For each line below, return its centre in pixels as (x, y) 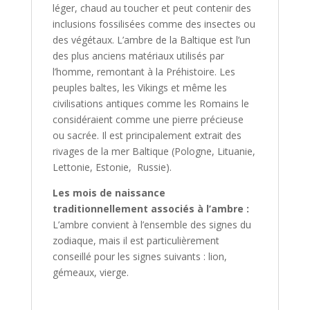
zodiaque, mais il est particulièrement (136, 241)
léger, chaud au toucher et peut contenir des (152, 8)
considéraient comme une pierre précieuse (148, 120)
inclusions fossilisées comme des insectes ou (154, 24)
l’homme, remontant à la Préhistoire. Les (144, 72)
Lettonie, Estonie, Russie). (112, 167)
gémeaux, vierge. (90, 273)
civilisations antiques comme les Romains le (151, 104)
